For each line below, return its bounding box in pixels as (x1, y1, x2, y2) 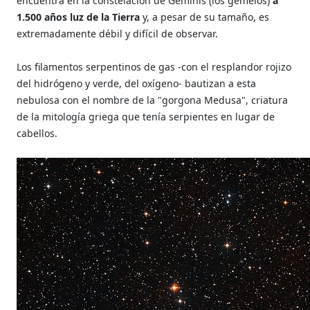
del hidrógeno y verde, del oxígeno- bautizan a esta (17, 76, 257, 90)
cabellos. (17, 126, 58, 140)
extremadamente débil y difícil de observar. (17, 26, 219, 40)
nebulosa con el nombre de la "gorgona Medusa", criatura (17, 93, 289, 107)
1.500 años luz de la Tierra (17, 10, 140, 24)
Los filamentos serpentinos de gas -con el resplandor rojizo (17, 60, 292, 73)
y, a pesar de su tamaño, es (140, 10, 270, 24)
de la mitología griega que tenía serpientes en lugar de (17, 109, 275, 123)
